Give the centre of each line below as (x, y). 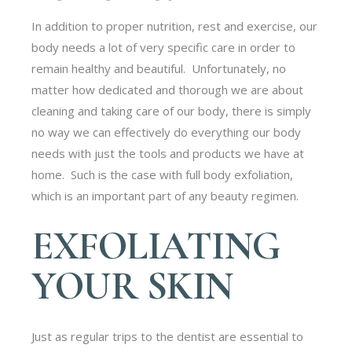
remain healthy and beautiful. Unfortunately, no (159, 68)
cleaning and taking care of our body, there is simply (172, 110)
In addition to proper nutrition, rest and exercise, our (175, 26)
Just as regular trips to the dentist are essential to (168, 336)
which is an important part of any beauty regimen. (167, 195)
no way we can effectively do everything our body (167, 132)
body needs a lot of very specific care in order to (164, 47)
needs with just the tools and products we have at (168, 153)
